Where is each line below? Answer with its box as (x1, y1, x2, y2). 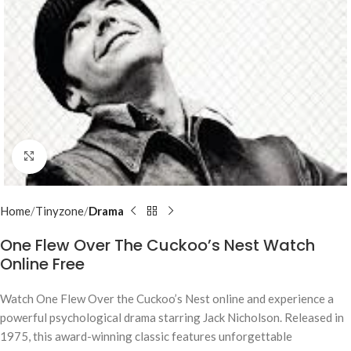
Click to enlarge (46, 150, 128, 163)
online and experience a (210, 291, 334, 306)
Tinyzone (35, 204, 84, 219)
